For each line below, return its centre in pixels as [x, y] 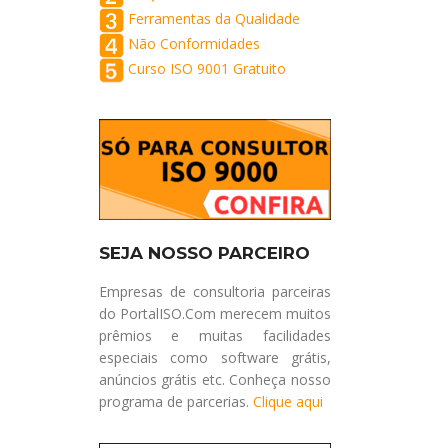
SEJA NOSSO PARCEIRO [204, 253]
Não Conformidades [193, 44]
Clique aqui [287, 401]
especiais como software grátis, [214, 357]
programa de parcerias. [175, 401]
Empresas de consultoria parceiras [214, 291]
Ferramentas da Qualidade [213, 19]
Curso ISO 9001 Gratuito [206, 69]
